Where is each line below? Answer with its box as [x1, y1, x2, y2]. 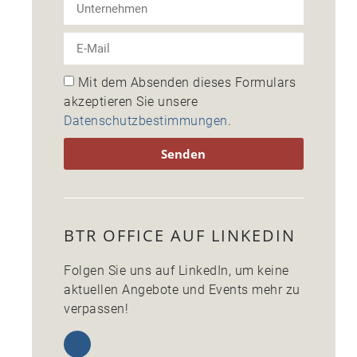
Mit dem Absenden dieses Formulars [77, 75, 296, 91]
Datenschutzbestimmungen [64, 113, 228, 129]
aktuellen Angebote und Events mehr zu [64, 282, 300, 298]
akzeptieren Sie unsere [64, 94, 198, 110]
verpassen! [64, 301, 128, 317]
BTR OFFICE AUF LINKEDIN [64, 225, 296, 247]
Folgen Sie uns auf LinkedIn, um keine [64, 263, 289, 279]
